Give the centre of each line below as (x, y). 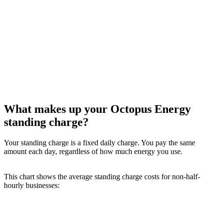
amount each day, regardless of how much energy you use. (93, 151)
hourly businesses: (32, 185)
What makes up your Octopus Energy (97, 109)
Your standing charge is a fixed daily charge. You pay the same (100, 142)
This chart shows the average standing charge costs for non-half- (102, 176)
